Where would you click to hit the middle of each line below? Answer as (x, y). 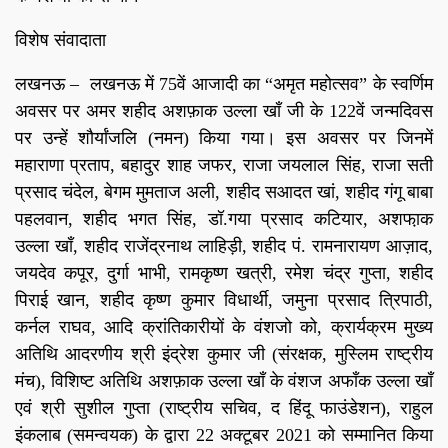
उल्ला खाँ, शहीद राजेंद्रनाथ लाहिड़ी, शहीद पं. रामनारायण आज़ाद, (224, 246)
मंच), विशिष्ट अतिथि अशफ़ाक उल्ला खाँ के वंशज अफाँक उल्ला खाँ (224, 381)
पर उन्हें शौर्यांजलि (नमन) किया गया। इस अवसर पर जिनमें (224, 138)
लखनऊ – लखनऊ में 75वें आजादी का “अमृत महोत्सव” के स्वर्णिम (224, 84)
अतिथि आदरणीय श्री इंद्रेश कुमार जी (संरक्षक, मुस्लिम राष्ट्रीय (224, 354)
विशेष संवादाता (60, 40)
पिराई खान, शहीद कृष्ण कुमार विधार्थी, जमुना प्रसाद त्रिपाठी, (224, 300)
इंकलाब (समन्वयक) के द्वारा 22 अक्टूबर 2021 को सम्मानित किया (224, 435)
